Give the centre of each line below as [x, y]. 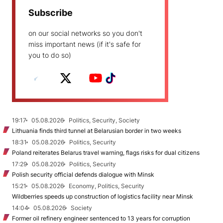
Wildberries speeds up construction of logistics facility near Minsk [103, 196]
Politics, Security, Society [104, 120]
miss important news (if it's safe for [85, 44]
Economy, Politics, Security [107, 186]
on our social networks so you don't [85, 33]
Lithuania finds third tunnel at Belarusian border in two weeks [97, 131]
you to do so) [50, 55]
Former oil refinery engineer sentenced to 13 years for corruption [101, 218]
